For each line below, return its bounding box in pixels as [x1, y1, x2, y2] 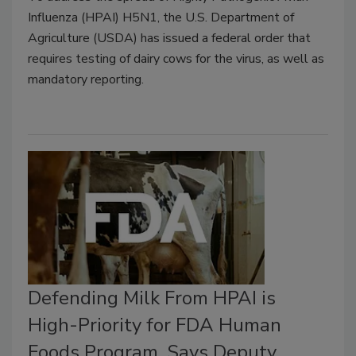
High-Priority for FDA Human [28, 311, 281, 338]
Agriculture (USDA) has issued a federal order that [28, 29, 311, 47]
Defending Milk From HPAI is [28, 284, 276, 311]
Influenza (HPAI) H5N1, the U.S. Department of [28, 8, 294, 26]
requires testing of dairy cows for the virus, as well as [28, 49, 324, 68]
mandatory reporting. [28, 70, 144, 88]
